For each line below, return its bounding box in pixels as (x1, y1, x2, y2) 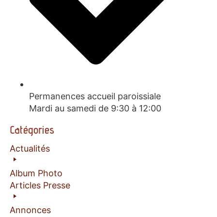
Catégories (10, 122, 54, 136)
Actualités (10, 143, 50, 154)
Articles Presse (10, 180, 70, 190)
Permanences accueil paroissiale (29, 91, 161, 101)
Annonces (10, 204, 51, 215)
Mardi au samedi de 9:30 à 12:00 (29, 103, 161, 113)
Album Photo (10, 168, 62, 178)
